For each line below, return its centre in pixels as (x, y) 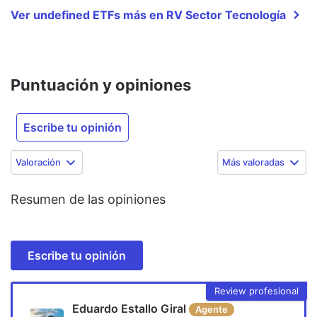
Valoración (38, 162)
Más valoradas (253, 162)
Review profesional (257, 290)
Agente (211, 310)
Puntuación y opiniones (101, 85)
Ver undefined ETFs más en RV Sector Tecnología (148, 15)
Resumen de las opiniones (88, 199)
